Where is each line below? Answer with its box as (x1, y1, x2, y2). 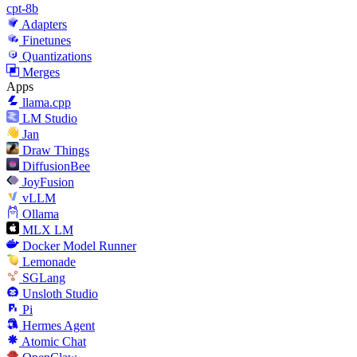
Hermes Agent (22, 319, 95, 333)
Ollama (22, 207, 59, 222)
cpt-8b (6, 2, 38, 16)
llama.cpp (22, 96, 71, 110)
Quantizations (22, 49, 92, 64)
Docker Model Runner (22, 239, 136, 253)
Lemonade (22, 255, 76, 269)
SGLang (22, 271, 65, 285)
